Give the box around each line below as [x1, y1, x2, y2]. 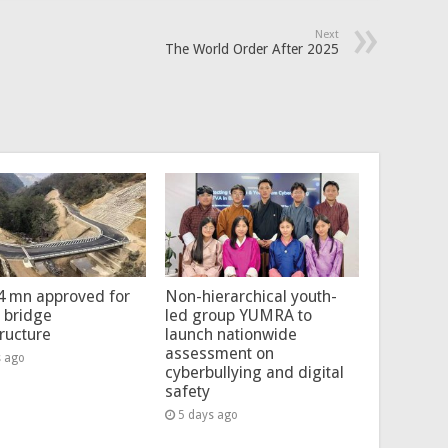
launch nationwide [164, 324, 297, 344]
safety [164, 381, 210, 401]
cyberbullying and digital [164, 362, 344, 382]
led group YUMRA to [164, 305, 312, 325]
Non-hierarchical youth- [164, 286, 337, 306]
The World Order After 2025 [165, 41, 339, 58]
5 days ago [177, 407, 238, 422]
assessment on [164, 343, 274, 363]
